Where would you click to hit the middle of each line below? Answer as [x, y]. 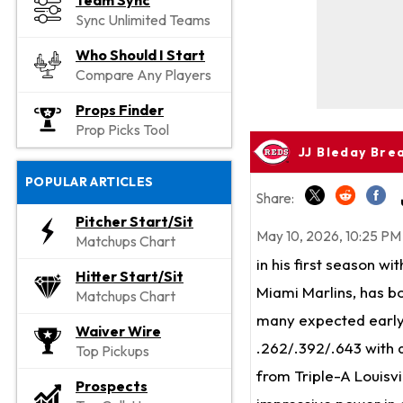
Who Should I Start [140, 55]
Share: [275, 199]
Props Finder [120, 110]
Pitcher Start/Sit [134, 221]
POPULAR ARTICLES [90, 181]
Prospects [112, 385]
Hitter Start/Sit [130, 276]
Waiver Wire [118, 331]
